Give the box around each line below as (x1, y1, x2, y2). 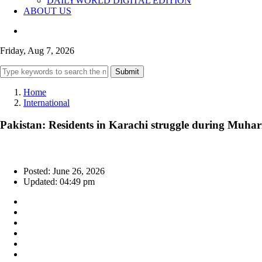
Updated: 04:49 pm (23, 177, 95, 187)
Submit (115, 67, 139, 76)
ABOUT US (23, 5, 71, 16)
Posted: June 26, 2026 (23, 166, 105, 177)
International (23, 97, 70, 108)
